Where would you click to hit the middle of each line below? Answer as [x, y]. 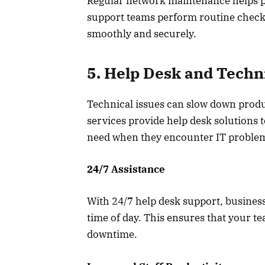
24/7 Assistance [126, 169]
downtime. [112, 235]
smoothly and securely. [142, 33]
